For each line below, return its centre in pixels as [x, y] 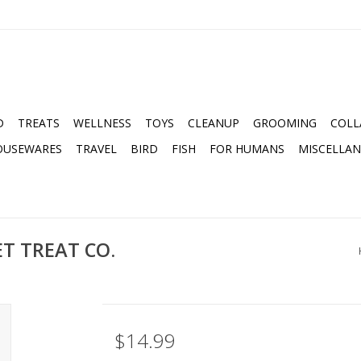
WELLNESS [102, 123]
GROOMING [285, 123]
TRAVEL [96, 149]
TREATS [39, 123]
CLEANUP [214, 123]
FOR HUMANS [247, 149]
